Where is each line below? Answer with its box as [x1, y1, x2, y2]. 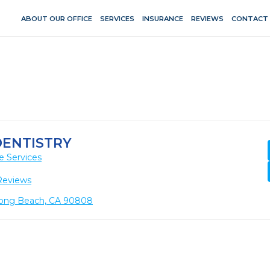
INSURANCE [142, 14, 183, 23]
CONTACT [231, 14, 268, 23]
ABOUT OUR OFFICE [20, 14, 92, 23]
